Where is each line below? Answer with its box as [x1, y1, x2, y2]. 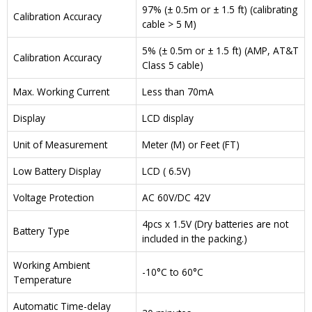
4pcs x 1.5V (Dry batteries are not [142, 217, 288, 231]
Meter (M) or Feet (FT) [142, 138, 240, 152]
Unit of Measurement [13, 138, 107, 152]
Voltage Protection [13, 191, 94, 205]
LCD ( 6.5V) [142, 164, 191, 178]
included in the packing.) [142, 232, 247, 246]
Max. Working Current [13, 85, 109, 99]
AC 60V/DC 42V [142, 191, 210, 205]
